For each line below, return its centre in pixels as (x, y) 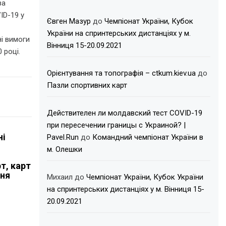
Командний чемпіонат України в (148, 137)
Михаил (60, 177)
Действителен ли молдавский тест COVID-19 (125, 113)
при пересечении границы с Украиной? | (117, 125)
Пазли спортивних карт (87, 85)
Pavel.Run (63, 137)
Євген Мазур (69, 21)
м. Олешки (65, 149)
